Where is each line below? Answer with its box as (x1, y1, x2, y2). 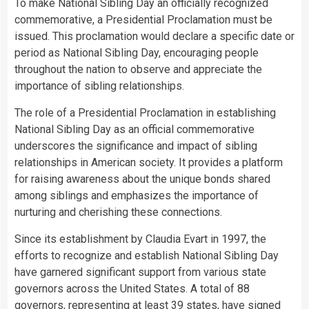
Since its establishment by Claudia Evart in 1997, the (14, 232, 266, 246)
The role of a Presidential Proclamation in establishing (14, 106, 276, 120)
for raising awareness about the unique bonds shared (14, 172, 270, 186)
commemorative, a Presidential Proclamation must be (14, 13, 272, 27)
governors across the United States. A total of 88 (14, 282, 250, 296)
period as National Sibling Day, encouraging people (14, 46, 259, 60)
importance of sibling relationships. (14, 79, 184, 93)
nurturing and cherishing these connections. (14, 206, 222, 219)
